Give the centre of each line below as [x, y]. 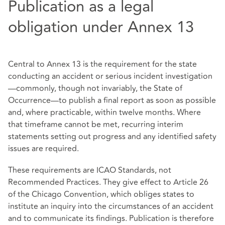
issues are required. [43, 149]
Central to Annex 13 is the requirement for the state [102, 65]
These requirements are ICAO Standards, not [90, 171]
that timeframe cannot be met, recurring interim [96, 125]
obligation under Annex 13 [101, 27]
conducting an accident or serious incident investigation [110, 77]
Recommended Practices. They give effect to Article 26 [108, 183]
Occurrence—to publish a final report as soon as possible [112, 101]
